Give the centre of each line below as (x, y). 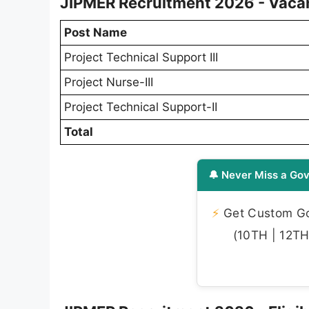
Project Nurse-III (109, 82)
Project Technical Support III (141, 57)
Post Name (96, 32)
